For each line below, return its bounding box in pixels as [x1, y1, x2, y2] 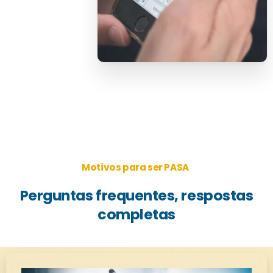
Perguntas [19, 185, 93, 205]
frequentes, [96, 185, 179, 205]
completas [97, 204, 175, 224]
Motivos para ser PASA [82, 160, 189, 174]
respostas [181, 185, 253, 205]
